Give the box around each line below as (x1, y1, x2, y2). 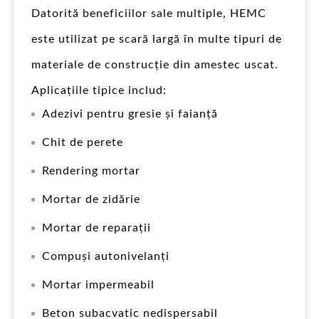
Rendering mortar (42, 164, 140, 177)
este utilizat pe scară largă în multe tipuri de (31, 33, 282, 45)
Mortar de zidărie (42, 193, 140, 205)
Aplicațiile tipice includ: (31, 84, 167, 96)
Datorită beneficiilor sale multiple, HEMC (31, 7, 266, 19)
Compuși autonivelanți (42, 250, 169, 262)
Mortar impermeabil (42, 278, 155, 291)
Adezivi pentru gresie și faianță (42, 108, 218, 120)
